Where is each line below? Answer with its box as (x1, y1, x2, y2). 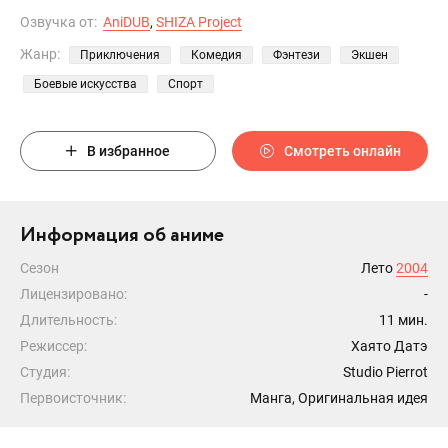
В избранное (86, 143, 170, 159)
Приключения (80, 48, 160, 62)
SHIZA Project (156, 14, 242, 30)
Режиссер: (20, 338, 87, 354)
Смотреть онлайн (283, 143, 401, 159)
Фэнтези (273, 48, 320, 62)
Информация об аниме (20, 221, 224, 250)
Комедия (191, 48, 242, 62)
